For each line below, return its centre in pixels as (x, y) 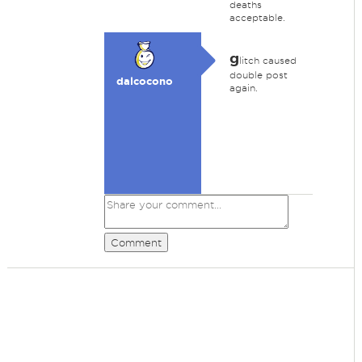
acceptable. (257, 17)
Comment (136, 242)
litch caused (267, 60)
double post (258, 75)
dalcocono (144, 81)
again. (243, 88)
